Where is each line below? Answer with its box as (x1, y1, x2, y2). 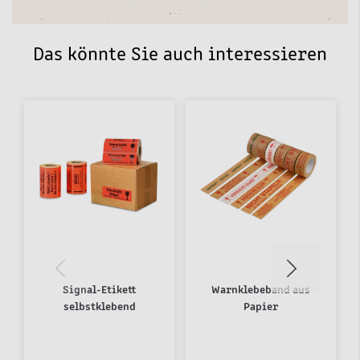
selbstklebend (63, 301, 136, 313)
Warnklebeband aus (211, 284, 310, 296)
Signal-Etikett (63, 284, 136, 296)
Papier (243, 301, 278, 313)
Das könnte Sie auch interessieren (33, 45, 327, 65)
